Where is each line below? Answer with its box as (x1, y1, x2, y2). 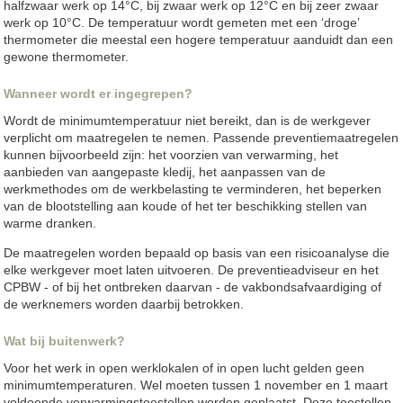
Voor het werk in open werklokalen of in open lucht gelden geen (4, 360, 365, 375)
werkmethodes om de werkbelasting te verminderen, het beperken (4, 181, 382, 196)
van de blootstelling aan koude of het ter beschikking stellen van (4, 198, 368, 213)
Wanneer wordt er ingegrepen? (4, 85, 193, 101)
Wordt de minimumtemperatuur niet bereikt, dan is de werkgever (4, 112, 372, 128)
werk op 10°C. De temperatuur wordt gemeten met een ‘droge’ (4, 14, 360, 30)
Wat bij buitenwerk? (4, 333, 126, 348)
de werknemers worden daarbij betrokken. (4, 296, 245, 311)
